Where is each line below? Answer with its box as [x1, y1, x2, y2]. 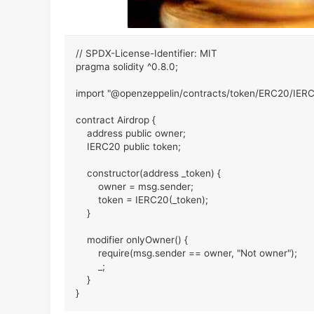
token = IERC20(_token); [76, 194, 208, 205]
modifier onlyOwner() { [76, 234, 188, 245]
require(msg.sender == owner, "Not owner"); [76, 247, 297, 259]
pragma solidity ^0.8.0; [76, 61, 178, 72]
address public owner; [76, 128, 186, 139]
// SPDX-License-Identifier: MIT [76, 48, 217, 59]
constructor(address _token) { [76, 168, 221, 179]
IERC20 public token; [76, 141, 181, 152]
